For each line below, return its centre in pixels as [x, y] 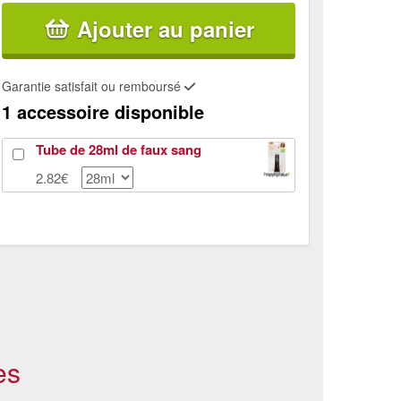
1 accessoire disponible [103, 112]
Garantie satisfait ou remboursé [93, 86]
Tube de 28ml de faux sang [119, 150]
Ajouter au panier [166, 29]
